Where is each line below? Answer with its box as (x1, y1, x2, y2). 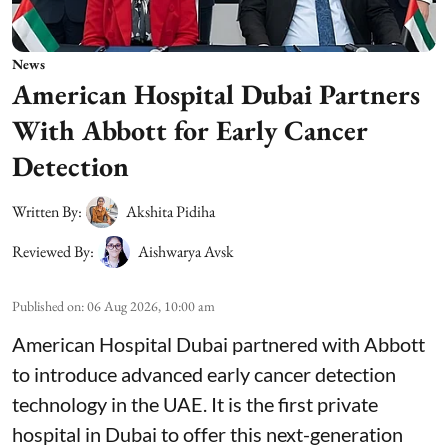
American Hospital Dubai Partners (12, 76, 420, 113)
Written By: (12, 201, 82, 223)
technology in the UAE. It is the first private (12, 392, 378, 417)
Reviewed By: (12, 241, 94, 263)
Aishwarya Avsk (138, 241, 234, 263)
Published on (12, 297, 81, 316)
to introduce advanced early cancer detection (12, 362, 396, 387)
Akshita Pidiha (126, 201, 215, 223)
